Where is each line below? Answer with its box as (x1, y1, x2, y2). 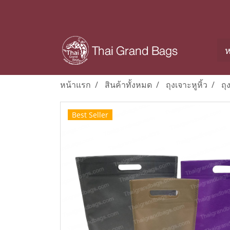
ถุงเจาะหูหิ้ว (166, 79, 207, 90)
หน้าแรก (60, 79, 91, 90)
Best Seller (72, 110, 108, 120)
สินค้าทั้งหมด (105, 79, 152, 90)
